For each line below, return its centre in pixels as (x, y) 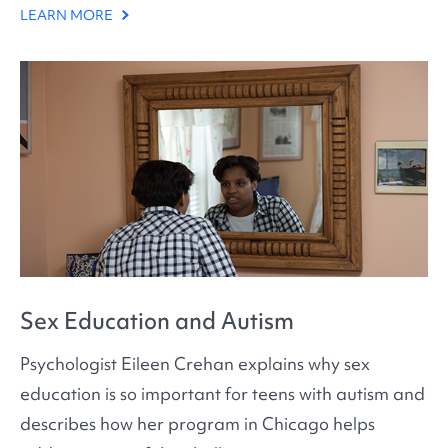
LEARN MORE (68, 15)
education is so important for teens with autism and (222, 393)
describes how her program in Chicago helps (197, 423)
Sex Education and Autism (157, 321)
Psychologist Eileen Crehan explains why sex (195, 363)
